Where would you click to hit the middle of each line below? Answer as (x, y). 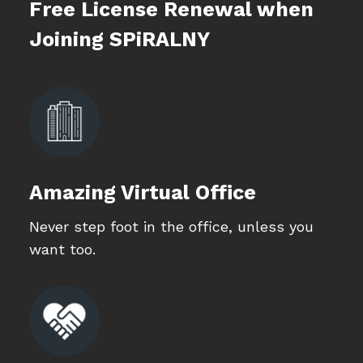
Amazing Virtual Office (142, 193)
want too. (62, 250)
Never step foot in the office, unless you (171, 227)
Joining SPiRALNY (119, 40)
